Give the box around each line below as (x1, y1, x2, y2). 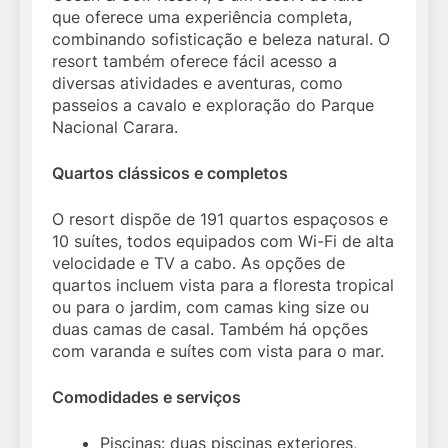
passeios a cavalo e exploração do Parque (52, 95, 374, 116)
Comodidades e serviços (52, 387, 241, 408)
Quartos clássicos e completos (52, 163, 288, 184)
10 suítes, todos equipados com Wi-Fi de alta (52, 231, 394, 252)
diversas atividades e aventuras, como (52, 73, 343, 94)
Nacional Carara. (52, 117, 178, 138)
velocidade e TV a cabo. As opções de (52, 253, 345, 274)
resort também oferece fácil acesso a (52, 51, 337, 72)
